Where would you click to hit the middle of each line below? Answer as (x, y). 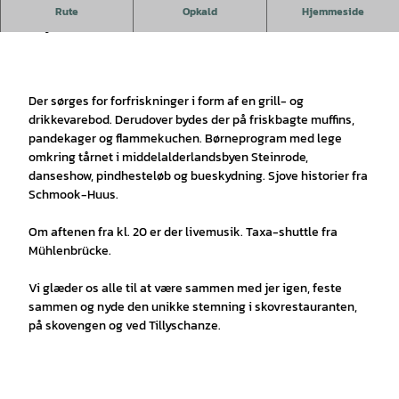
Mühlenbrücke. (70, 250)
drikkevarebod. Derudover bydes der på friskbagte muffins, (191, 119)
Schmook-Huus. (73, 194)
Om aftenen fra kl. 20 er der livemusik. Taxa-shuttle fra (183, 232)
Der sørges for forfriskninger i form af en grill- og (166, 101)
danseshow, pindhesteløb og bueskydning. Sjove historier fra (198, 175)
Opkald (199, 11)
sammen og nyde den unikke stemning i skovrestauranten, (193, 306)
